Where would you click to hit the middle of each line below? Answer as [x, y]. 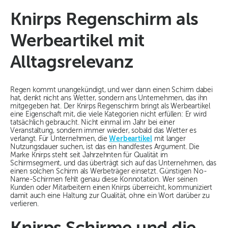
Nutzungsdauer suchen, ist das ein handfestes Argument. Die [105, 147]
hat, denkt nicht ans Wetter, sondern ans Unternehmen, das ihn [109, 98]
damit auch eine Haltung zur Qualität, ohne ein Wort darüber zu [110, 196]
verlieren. [24, 204]
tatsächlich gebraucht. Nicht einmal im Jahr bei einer [93, 123]
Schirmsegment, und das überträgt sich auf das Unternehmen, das [113, 164]
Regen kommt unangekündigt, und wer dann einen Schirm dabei [111, 90]
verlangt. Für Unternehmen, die [60, 139]
